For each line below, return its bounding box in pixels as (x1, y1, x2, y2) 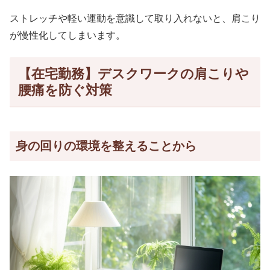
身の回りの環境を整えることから (16, 139, 196, 152)
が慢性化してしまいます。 (10, 30, 125, 40)
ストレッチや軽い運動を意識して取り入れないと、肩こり (10, 13, 260, 24)
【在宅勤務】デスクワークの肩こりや (17, 66, 249, 82)
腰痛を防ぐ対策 (17, 83, 112, 98)
